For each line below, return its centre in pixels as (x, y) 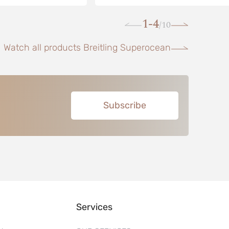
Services (94, 207)
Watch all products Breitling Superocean (87, 48)
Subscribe (124, 105)
